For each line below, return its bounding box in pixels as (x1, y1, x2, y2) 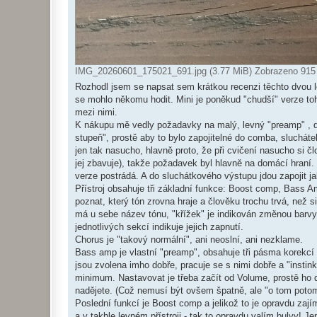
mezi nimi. (75, 107, 117, 118)
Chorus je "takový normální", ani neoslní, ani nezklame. (75, 234, 303, 246)
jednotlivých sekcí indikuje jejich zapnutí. (75, 221, 243, 233)
